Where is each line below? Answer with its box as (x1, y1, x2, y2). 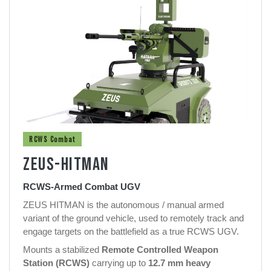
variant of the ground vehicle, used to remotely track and (23, 212, 244, 223)
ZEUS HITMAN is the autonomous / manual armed (23, 199, 224, 210)
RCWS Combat (29, 134, 76, 144)
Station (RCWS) (23, 257, 90, 268)
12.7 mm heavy (148, 257, 211, 268)
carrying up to (90, 257, 148, 268)
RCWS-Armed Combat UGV (23, 181, 140, 192)
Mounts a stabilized (23, 244, 102, 255)
